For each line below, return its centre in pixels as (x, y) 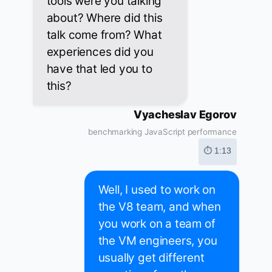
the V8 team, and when (159, 207)
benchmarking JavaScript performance (162, 132)
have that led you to (99, 69)
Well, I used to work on (157, 190)
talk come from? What (104, 35)
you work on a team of (157, 224)
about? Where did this (104, 18)
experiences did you (100, 52)
